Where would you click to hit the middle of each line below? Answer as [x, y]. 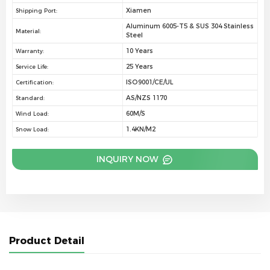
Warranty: [30, 51]
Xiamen [138, 11]
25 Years [139, 67]
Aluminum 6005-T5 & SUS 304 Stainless [190, 27]
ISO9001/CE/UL [149, 83]
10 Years [139, 51]
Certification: [35, 83]
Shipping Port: [36, 11]
